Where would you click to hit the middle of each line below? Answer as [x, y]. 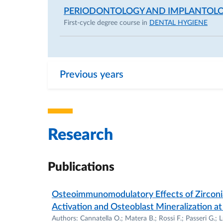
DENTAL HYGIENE [178, 23]
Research [80, 135]
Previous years [92, 75]
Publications [81, 167]
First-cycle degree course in [107, 23]
